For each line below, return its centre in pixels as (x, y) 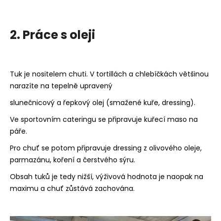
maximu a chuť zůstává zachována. (73, 189)
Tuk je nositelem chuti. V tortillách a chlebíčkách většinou (109, 74)
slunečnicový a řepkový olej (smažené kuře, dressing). (103, 103)
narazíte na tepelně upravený (61, 86)
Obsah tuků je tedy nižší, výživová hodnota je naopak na (107, 177)
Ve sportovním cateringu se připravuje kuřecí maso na (104, 120)
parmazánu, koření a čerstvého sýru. (73, 160)
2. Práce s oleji (53, 35)
